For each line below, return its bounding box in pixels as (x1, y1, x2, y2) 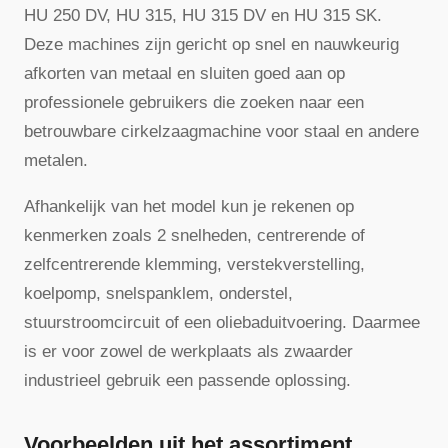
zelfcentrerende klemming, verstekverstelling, (24, 255, 365, 275)
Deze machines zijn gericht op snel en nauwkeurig (24, 35, 399, 55)
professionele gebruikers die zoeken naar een (24, 93, 364, 113)
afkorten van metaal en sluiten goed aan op (24, 64, 345, 84)
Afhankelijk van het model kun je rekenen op (24, 197, 354, 217)
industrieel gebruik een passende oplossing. (24, 371, 351, 391)
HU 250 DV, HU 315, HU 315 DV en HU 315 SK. (24, 6, 382, 26)
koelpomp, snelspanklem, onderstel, (24, 284, 293, 304)
